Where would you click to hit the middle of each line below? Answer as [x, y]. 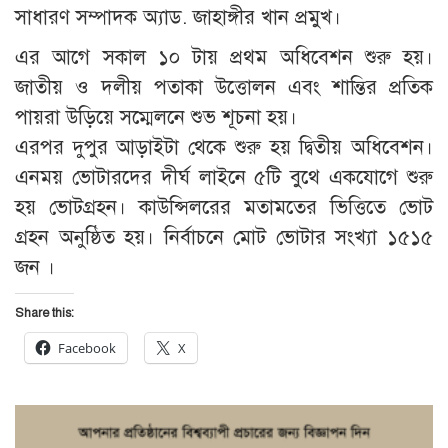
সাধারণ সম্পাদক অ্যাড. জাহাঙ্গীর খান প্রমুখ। [178, 17]
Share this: [44, 312]
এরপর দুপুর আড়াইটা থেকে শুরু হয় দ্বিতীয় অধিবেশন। [224, 147]
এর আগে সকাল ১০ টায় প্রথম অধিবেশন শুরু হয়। [224, 57]
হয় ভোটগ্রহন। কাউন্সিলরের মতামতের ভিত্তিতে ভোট [224, 207]
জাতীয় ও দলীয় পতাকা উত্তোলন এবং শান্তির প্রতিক [224, 87]
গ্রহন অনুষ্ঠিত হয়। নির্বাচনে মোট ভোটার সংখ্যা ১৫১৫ [224, 237]
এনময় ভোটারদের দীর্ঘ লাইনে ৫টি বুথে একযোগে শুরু [224, 177]
